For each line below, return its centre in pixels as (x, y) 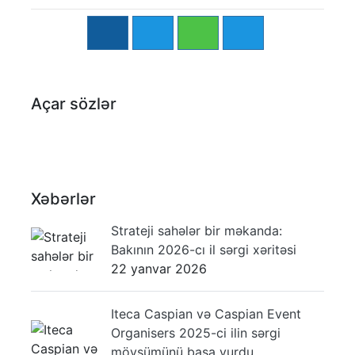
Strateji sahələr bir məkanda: (197, 230)
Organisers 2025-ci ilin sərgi (196, 332)
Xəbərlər (63, 198)
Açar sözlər (74, 103)
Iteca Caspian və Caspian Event (206, 313)
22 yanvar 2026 (159, 268)
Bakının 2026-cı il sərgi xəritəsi (204, 249)
